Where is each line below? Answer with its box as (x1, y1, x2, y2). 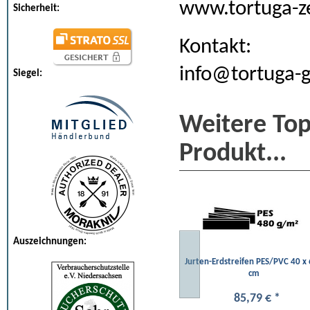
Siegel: (13, 68, 42, 80)
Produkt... (179, 140, 286, 167)
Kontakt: (179, 37, 251, 59)
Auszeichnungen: (13, 235, 86, 247)
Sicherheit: (13, 3, 60, 14)
